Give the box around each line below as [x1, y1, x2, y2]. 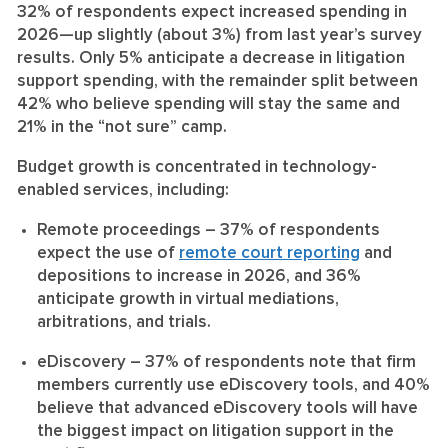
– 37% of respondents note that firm [130, 353, 416, 371]
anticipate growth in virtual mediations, [37, 290, 339, 308]
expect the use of [37, 244, 179, 262]
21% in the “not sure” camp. [17, 118, 227, 136]
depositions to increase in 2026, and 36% [37, 267, 361, 285]
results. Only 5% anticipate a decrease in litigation [17, 49, 405, 67]
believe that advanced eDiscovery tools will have [37, 399, 418, 417]
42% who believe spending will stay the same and [17, 95, 400, 113]
